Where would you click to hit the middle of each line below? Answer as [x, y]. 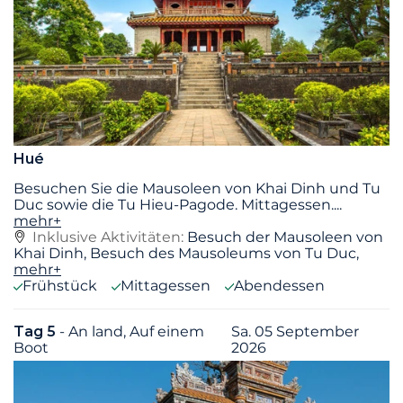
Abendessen [279, 285]
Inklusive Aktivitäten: [110, 237]
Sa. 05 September [296, 331]
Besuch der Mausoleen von [285, 237]
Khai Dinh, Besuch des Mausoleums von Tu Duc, [186, 253]
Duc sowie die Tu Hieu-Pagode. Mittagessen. [174, 204]
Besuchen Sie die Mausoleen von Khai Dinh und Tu [197, 188]
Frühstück [60, 285]
